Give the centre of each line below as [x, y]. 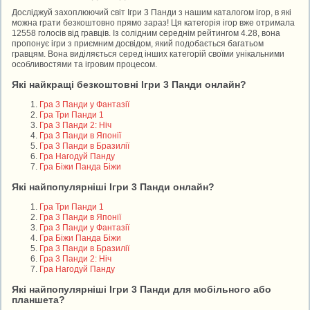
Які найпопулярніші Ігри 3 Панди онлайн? [113, 186]
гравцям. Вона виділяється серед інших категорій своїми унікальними [148, 54]
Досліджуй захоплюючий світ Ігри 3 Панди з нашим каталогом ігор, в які [152, 12]
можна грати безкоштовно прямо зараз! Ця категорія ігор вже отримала [154, 22]
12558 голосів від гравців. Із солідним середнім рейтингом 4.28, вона [146, 33]
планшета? [39, 299]
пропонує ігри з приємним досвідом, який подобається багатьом [138, 43]
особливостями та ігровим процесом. [85, 64]
